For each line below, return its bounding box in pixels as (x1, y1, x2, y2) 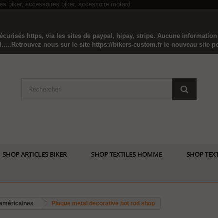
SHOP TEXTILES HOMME (91, 150, 162, 159)
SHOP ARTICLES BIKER (2, 150, 67, 159)
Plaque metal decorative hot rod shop (52, 200, 155, 207)
